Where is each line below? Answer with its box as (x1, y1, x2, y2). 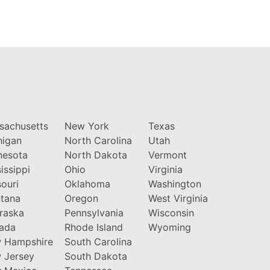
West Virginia (148, 192, 208, 204)
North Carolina (64, 134, 132, 146)
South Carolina (64, 235, 132, 248)
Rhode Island (64, 221, 123, 233)
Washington (148, 177, 201, 190)
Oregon (64, 192, 98, 204)
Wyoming (148, 221, 191, 233)
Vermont (148, 148, 187, 161)
